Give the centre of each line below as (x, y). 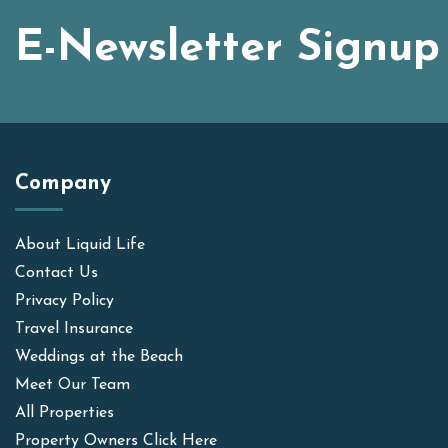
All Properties (64, 412)
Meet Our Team (72, 384)
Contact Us (56, 272)
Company (63, 183)
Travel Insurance (74, 328)
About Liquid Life (80, 244)
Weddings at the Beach (99, 356)
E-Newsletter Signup (227, 48)
